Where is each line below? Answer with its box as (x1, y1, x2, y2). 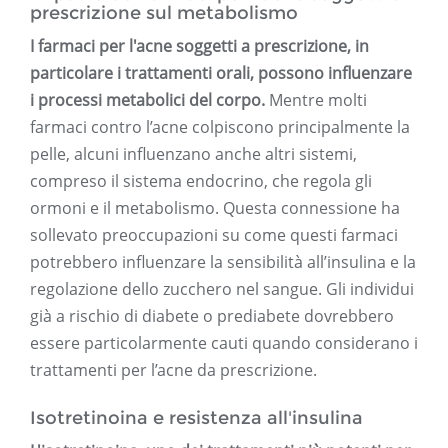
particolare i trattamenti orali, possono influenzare (30, 62, 412, 85)
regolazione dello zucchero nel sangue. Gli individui (30, 278, 414, 301)
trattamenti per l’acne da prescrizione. (30, 359, 317, 382)
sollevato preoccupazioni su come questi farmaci (30, 224, 398, 247)
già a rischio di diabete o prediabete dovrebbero (30, 305, 394, 328)
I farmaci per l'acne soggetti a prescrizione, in (30, 35, 369, 58)
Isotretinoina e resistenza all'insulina (30, 407, 363, 430)
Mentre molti (265, 89, 367, 112)
